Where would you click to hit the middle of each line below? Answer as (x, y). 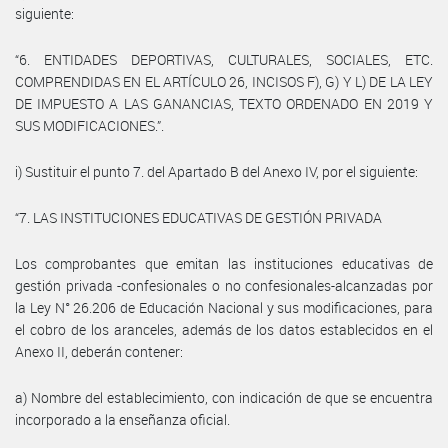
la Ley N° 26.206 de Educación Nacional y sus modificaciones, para (224, 307)
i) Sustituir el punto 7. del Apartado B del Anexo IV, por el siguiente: (216, 171)
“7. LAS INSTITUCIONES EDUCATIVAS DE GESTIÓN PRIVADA (198, 217)
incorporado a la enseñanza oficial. (122, 419)
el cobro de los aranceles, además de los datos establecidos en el (224, 329)
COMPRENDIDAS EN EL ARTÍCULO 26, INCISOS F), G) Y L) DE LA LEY (224, 81)
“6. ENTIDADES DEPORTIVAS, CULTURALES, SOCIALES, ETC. (224, 59)
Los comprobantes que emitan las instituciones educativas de (224, 263)
